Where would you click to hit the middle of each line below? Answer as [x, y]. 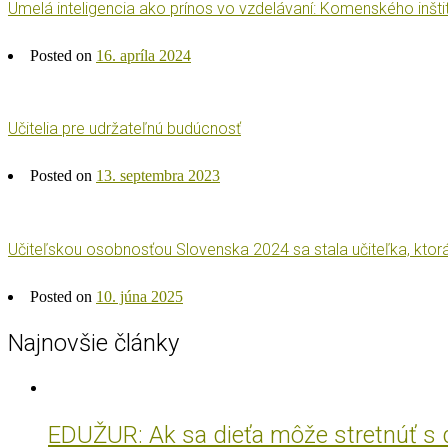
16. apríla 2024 [143, 55]
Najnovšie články [93, 342]
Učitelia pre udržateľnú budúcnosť [124, 129]
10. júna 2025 [139, 296]
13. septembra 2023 [158, 176]
